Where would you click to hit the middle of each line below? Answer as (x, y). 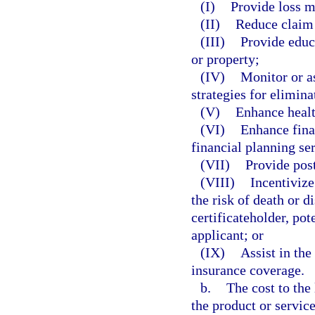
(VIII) (225, 182)
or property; (225, 59)
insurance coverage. (248, 270)
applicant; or (227, 234)
